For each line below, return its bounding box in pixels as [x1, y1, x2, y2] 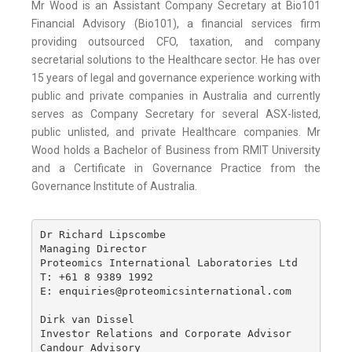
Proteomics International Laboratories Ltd [39, 256, 298, 269]
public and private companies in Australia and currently [31, 90, 321, 103]
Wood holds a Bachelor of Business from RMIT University [31, 144, 321, 157]
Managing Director [39, 242, 147, 255]
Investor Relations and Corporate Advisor [39, 327, 291, 339]
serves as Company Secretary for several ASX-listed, [31, 108, 321, 121]
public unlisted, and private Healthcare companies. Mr [31, 126, 321, 139]
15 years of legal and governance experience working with [31, 71, 321, 85]
